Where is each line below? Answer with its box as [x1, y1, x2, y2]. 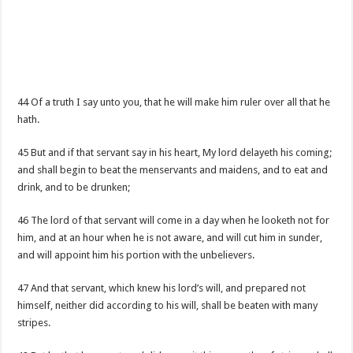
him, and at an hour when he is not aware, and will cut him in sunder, [17, 232, 323, 243]
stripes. [17, 317, 51, 329]
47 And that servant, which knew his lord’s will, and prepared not [17, 282, 307, 294]
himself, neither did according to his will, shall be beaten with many [17, 299, 318, 311]
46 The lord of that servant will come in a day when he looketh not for [17, 214, 330, 226]
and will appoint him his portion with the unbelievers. [17, 249, 255, 261]
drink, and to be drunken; [17, 181, 131, 193]
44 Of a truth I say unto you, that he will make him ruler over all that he [17, 96, 331, 108]
